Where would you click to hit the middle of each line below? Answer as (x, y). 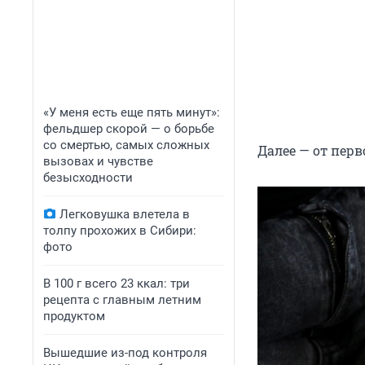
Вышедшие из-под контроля (125, 353)
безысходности (88, 178)
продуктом (74, 316)
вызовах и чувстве (98, 161)
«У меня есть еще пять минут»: (132, 112)
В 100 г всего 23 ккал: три (117, 284)
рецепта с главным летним (122, 300)
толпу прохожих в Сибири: (120, 231)
